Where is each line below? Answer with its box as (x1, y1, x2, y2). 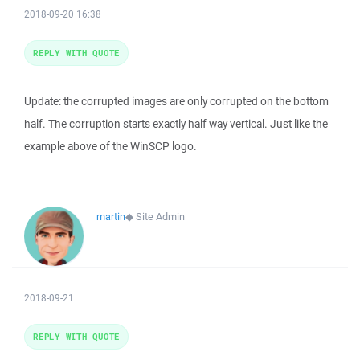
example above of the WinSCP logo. (24, 139, 197, 153)
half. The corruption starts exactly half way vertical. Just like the (24, 117, 328, 131)
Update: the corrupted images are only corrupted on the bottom (24, 94, 329, 108)
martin (96, 210, 125, 223)
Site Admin (136, 210, 185, 223)
